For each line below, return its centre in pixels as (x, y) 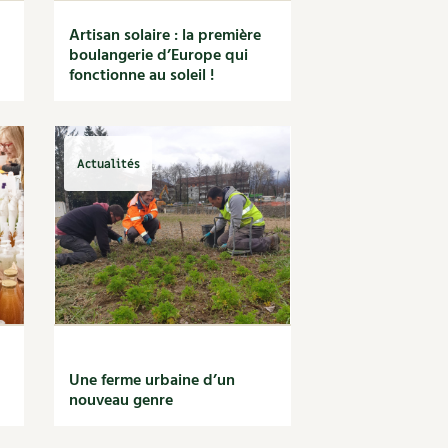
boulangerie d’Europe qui (159, 56)
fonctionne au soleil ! (142, 76)
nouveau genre (121, 401)
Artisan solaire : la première (165, 36)
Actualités (108, 163)
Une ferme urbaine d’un (152, 381)
